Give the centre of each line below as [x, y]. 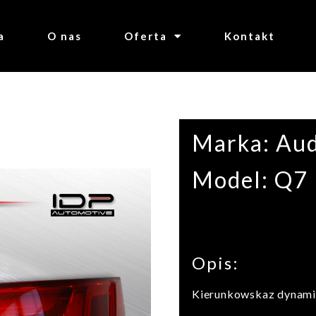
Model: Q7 [250, 180]
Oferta [145, 36]
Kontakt [249, 36]
